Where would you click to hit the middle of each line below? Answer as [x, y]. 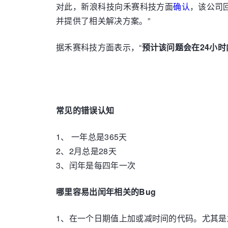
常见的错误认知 [85, 110]
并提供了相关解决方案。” [103, 21]
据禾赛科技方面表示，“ [99, 47]
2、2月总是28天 [86, 151]
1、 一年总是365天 [92, 137]
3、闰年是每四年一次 [96, 165]
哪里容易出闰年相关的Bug [106, 192]
